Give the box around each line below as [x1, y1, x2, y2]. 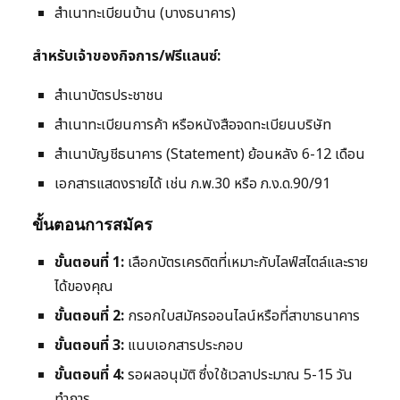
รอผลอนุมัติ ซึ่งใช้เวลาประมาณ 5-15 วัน [124, 364, 353, 387]
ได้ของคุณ [54, 276, 113, 298]
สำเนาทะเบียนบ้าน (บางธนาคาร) [54, 3, 236, 25]
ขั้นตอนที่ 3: [54, 335, 124, 357]
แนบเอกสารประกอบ [124, 335, 243, 357]
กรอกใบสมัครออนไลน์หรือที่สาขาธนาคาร [124, 305, 360, 328]
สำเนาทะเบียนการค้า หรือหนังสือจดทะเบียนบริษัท [54, 114, 331, 137]
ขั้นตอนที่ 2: [54, 305, 124, 328]
